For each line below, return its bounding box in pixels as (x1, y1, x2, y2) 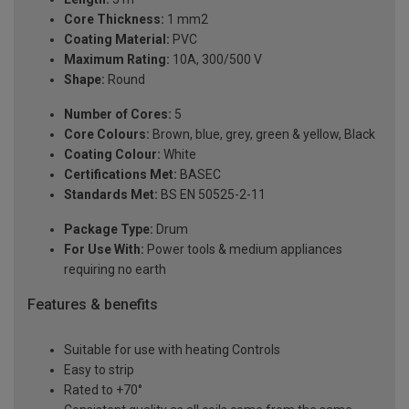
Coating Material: (64, 31, 170, 47)
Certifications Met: (64, 166, 177, 182)
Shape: (64, 71, 105, 87)
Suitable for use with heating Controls (64, 342, 280, 358)
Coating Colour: (64, 146, 161, 162)
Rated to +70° (64, 383, 142, 398)
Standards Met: (64, 186, 158, 202)
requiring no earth (64, 261, 166, 277)
